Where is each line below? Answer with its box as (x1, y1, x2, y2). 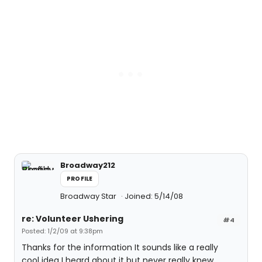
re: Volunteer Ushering (22, 213, 123, 225)
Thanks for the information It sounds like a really (22, 242, 218, 253)
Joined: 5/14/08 (125, 191, 183, 202)
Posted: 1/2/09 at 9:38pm (22, 226, 103, 236)
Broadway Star (60, 191, 118, 202)
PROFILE (67, 174, 93, 183)
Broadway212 (60, 160, 115, 171)
